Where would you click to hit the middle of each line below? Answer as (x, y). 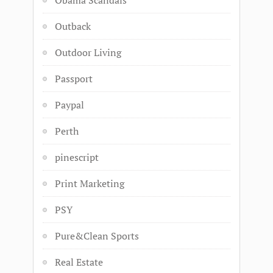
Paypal (69, 105)
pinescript (77, 157)
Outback (73, 26)
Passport (74, 79)
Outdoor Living (88, 52)
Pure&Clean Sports (97, 236)
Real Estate (79, 262)
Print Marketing (90, 183)
